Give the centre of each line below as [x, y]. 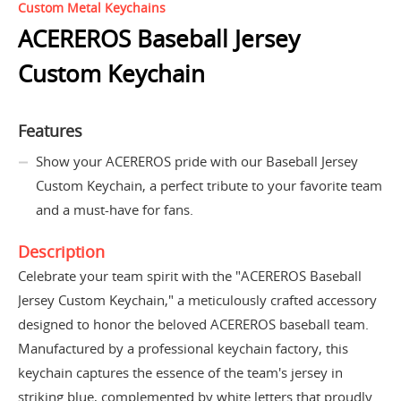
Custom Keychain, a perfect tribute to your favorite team [209, 185]
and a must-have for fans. [115, 209]
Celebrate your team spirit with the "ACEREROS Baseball [190, 275]
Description [61, 251]
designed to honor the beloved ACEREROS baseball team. [193, 324]
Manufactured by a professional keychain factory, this [183, 348]
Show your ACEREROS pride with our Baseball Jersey [197, 161]
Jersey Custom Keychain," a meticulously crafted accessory [197, 299]
